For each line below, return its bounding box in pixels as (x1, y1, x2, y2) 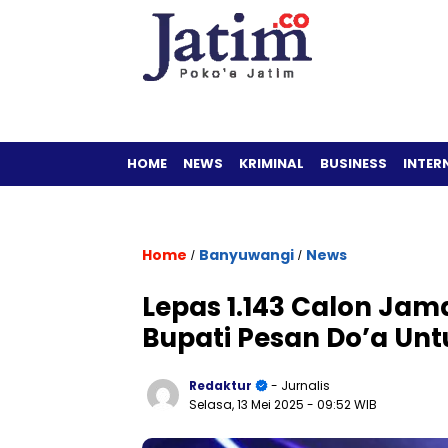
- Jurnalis (268, 377, 330, 394)
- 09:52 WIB (307, 396, 377, 413)
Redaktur (189, 377, 252, 394)
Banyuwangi (199, 245, 294, 265)
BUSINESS (320, 154, 387, 173)
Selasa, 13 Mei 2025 (189, 396, 307, 413)
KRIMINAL (239, 154, 304, 173)
